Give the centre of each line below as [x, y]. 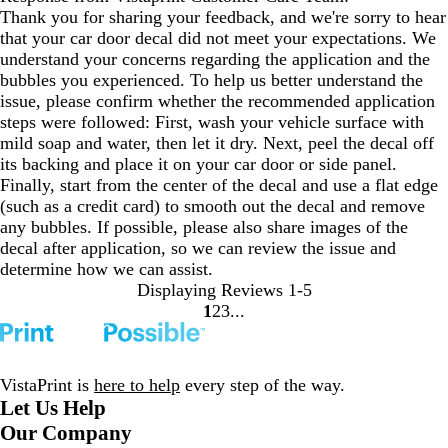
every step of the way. [262, 384]
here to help [137, 384]
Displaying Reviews [209, 290]
